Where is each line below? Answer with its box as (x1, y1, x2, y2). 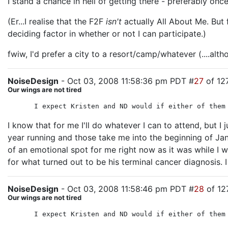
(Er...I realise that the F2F (8, 16, 106, 26)
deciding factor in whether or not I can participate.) (8, 28, 206, 39)
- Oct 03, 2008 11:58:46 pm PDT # (59, 184, 194, 194)
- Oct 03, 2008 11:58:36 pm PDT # (59, 76, 194, 86)
